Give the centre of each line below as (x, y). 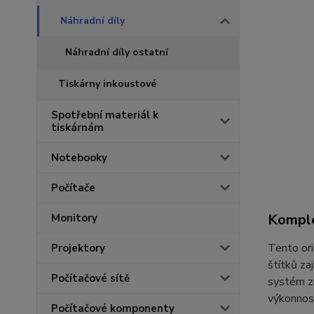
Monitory (74, 218)
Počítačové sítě (90, 278)
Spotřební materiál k (105, 115)
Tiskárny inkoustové (107, 84)
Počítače (73, 188)
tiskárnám (77, 128)
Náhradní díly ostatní (117, 52)
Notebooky (79, 158)
